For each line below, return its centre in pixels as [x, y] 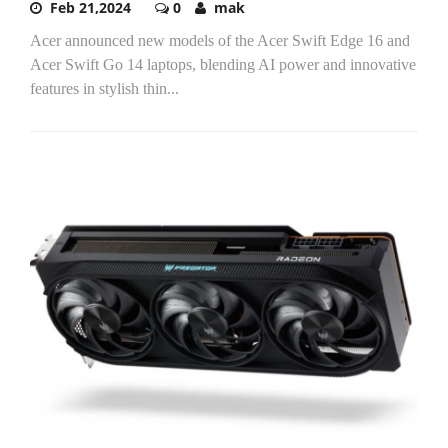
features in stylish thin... [104, 88]
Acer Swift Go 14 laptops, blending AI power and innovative [223, 64]
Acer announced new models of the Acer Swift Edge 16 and [220, 40]
